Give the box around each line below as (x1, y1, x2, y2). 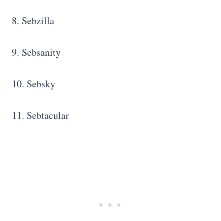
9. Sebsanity (12, 45, 61, 59)
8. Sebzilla (12, 14, 54, 28)
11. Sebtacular (12, 109, 69, 122)
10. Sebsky (12, 77, 55, 91)
